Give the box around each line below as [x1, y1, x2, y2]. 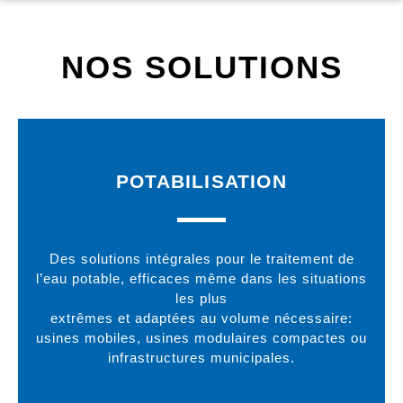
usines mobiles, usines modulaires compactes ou [36, 330, 367, 345]
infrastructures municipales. [108, 350, 295, 365]
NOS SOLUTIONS [60, 49, 343, 85]
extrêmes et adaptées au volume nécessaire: [50, 310, 353, 326]
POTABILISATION [116, 171, 287, 192]
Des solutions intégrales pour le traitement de [49, 251, 354, 266]
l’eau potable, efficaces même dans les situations [36, 271, 367, 286]
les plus [175, 291, 228, 306]
